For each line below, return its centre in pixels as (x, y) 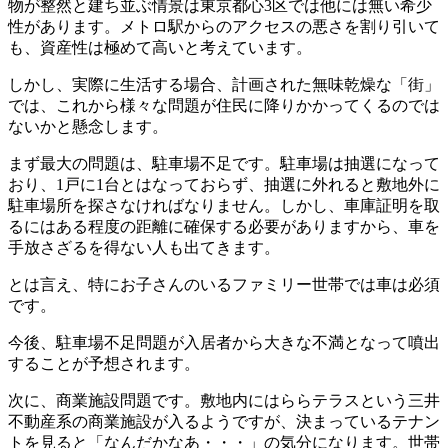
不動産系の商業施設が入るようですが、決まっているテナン (224, 421)
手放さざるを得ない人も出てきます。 (144, 247)
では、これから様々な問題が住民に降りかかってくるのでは (224, 105)
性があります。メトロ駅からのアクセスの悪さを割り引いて (224, 26)
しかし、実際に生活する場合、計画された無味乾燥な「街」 (224, 84)
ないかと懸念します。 (88, 126)
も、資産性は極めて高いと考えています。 (160, 47)
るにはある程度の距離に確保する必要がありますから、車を (224, 226)
